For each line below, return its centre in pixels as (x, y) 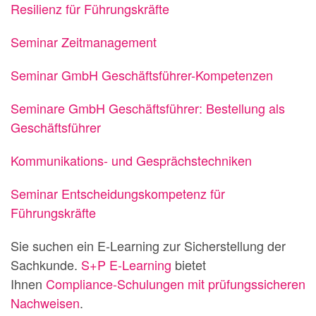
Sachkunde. (46, 264)
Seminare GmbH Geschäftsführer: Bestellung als (148, 108)
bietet (189, 264)
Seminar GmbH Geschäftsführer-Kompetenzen (142, 74)
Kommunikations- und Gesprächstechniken (131, 160)
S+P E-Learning (126, 264)
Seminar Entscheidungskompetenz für (118, 193)
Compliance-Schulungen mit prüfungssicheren (176, 283)
